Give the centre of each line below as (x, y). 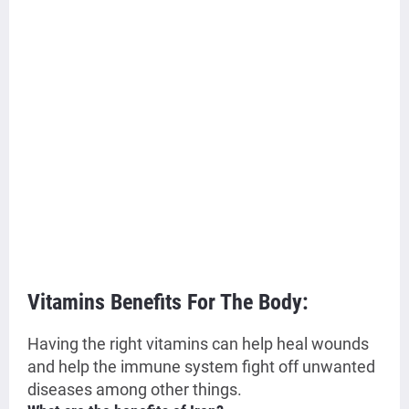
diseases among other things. (135, 390)
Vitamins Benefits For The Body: (168, 303)
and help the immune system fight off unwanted (201, 367)
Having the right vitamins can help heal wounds (198, 344)
